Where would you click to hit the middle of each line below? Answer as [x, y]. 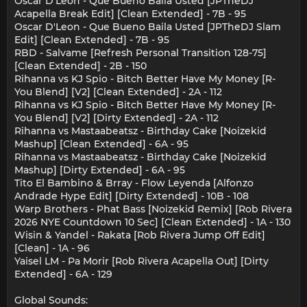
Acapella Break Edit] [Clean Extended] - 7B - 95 [130, 14]
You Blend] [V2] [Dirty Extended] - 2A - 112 [116, 118]
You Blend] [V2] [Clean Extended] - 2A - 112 [118, 92]
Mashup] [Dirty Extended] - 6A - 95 [100, 170]
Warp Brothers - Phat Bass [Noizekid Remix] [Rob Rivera [153, 209]
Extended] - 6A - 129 [63, 274]
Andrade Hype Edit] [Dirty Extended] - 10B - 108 [132, 196]
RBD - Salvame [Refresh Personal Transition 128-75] [140, 53]
